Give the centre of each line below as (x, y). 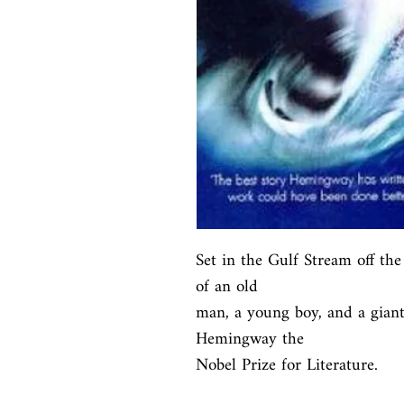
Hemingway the (250, 340)
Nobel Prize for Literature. (287, 366)
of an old (227, 287)
